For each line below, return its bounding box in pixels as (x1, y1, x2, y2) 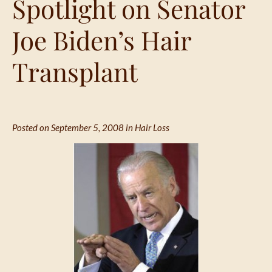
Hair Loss (135, 121, 169, 133)
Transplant (12, 54, 138, 89)
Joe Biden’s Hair (12, 22, 191, 57)
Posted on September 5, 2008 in (12, 121, 135, 133)
